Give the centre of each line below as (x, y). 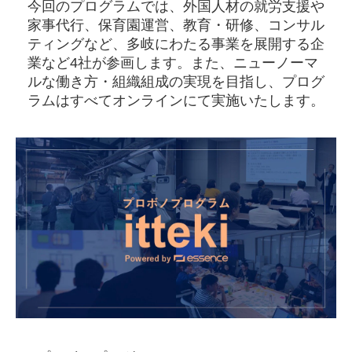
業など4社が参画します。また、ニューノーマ (173, 63)
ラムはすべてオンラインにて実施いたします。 (176, 101)
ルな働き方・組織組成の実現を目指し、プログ (176, 82)
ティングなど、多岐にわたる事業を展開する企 (176, 44)
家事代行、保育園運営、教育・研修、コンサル (176, 25)
